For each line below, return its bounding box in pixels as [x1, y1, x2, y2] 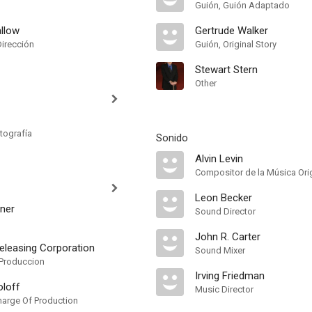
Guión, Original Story [195, 39, 276, 49]
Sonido [156, 132, 188, 144]
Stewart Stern [195, 63, 258, 76]
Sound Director [195, 206, 256, 217]
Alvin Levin [195, 153, 243, 165]
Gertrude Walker [195, 24, 268, 37]
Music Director [195, 284, 253, 295]
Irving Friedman [195, 270, 265, 282]
